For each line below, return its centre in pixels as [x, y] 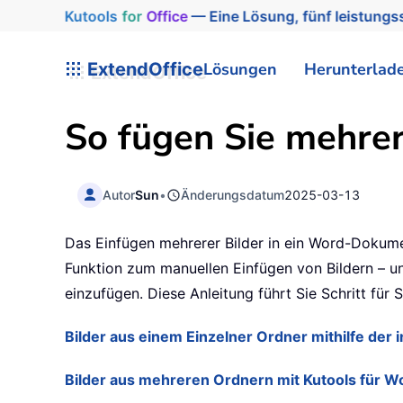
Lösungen [240, 69]
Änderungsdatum [233, 194]
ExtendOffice [143, 69]
